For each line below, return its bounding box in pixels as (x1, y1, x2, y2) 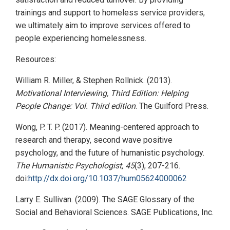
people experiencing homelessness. (15, 33, 148, 43)
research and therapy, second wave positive (15, 135, 172, 145)
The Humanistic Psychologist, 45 (15, 160, 135, 170)
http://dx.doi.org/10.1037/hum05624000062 (28, 173, 187, 183)
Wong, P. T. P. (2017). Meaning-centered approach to (15, 122, 199, 132)
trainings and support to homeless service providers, (15, 7, 205, 17)
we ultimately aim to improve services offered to (15, 20, 190, 30)
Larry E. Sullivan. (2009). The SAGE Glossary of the (15, 194, 195, 204)
